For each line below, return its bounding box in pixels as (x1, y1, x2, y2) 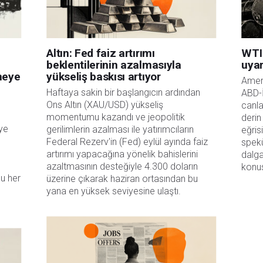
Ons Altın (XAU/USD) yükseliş (46, 99, 164, 111)
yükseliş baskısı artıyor (46, 70, 161, 83)
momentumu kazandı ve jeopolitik (46, 112, 186, 123)
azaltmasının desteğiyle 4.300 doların (46, 161, 198, 173)
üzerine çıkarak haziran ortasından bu (46, 173, 198, 185)
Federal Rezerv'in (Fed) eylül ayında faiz (46, 136, 208, 148)
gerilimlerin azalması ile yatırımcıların (46, 124, 194, 136)
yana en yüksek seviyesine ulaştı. (46, 186, 181, 197)
